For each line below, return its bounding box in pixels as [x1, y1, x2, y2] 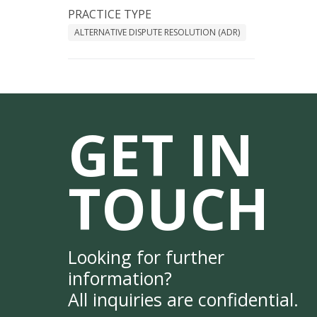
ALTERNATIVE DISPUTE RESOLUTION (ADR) [74, 26, 240, 39]
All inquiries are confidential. [68, 287, 299, 312]
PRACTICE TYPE [68, 6, 151, 23]
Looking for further [68, 245, 224, 270]
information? [68, 266, 172, 291]
